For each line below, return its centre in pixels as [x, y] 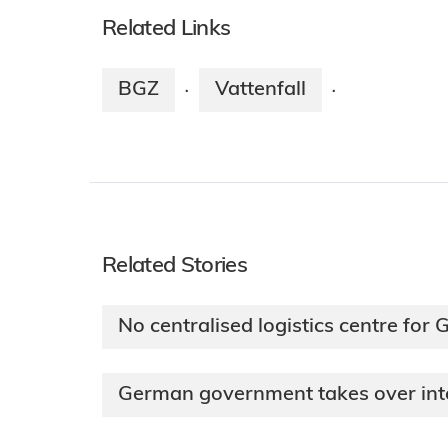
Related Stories [175, 266]
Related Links [166, 29]
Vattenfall [260, 89]
